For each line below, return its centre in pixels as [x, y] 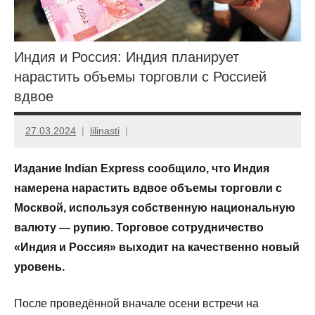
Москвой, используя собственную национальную [155, 207]
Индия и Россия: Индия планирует [127, 57]
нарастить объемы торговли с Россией [140, 77]
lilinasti [105, 130]
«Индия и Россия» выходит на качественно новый [157, 247]
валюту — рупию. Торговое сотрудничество [139, 227]
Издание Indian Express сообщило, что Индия [142, 168]
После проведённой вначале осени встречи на [136, 303]
